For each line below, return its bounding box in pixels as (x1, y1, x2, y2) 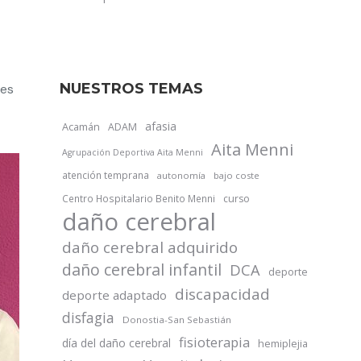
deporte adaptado (62, 287, 167, 303)
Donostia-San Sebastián (122, 313, 231, 326)
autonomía (157, 169, 205, 181)
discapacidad (175, 284, 270, 304)
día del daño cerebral (62, 335, 171, 351)
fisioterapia (179, 333, 250, 351)
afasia (145, 118, 176, 134)
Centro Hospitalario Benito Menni (62, 192, 215, 205)
